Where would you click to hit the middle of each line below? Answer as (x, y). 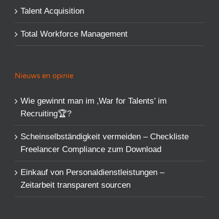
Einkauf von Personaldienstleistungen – (92, 173)
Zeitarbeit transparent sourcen (76, 185)
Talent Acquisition (52, 11)
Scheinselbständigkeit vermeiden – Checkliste (105, 137)
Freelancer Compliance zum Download (91, 150)
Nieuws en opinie (44, 76)
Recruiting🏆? (46, 114)
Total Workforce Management (74, 34)
